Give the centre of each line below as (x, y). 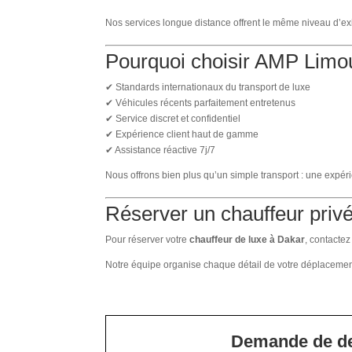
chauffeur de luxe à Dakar (247, 239)
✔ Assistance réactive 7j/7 (161, 150)
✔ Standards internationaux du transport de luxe (208, 87)
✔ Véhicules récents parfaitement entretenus (201, 103)
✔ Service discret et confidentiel (173, 118)
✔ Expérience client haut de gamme (182, 134)
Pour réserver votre (148, 239)
